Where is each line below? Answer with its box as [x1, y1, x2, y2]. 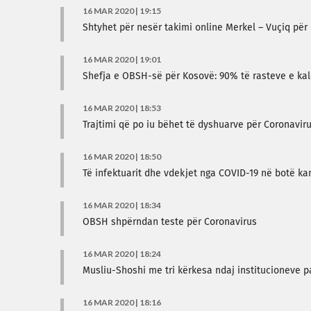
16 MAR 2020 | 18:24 [83, 249, 161, 259]
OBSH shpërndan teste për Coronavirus [83, 217, 257, 227]
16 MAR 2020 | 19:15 [83, 6, 161, 16]
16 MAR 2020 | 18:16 [83, 297, 161, 308]
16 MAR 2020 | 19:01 [83, 54, 161, 65]
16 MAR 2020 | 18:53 [83, 103, 161, 113]
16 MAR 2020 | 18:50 [83, 151, 161, 162]
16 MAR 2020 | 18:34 [83, 200, 161, 210]
